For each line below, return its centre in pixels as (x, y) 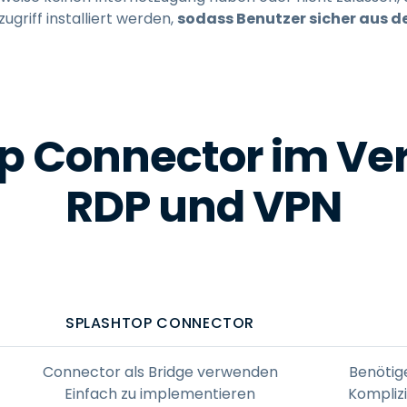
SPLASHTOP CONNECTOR (160, 323)
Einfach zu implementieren (160, 393)
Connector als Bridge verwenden (160, 372)
